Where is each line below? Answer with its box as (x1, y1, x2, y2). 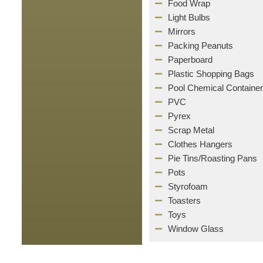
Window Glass (168, 224, 224, 234)
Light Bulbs (168, 12, 211, 22)
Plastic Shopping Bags (168, 69, 255, 79)
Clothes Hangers (168, 139, 233, 149)
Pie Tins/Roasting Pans (168, 153, 258, 163)
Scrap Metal (168, 125, 215, 135)
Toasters (168, 195, 201, 205)
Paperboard (168, 55, 213, 65)
